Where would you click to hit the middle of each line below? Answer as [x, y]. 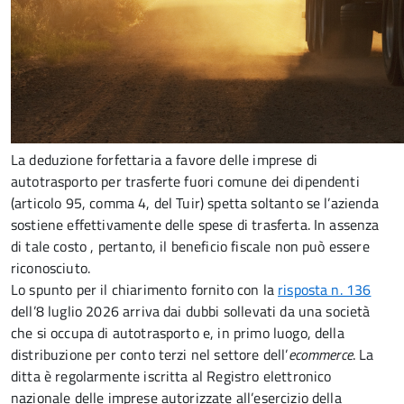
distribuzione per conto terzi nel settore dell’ [150, 354]
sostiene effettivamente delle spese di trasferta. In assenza [195, 225]
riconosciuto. [51, 268]
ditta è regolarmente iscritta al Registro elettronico [171, 376]
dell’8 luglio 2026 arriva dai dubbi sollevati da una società [191, 311]
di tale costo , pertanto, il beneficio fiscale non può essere [190, 246]
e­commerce [320, 354]
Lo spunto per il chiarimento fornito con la [145, 289]
